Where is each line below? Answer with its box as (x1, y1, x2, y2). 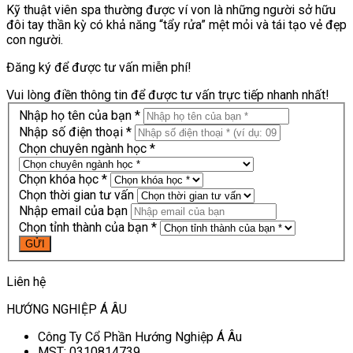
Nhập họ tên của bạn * (19, 108, 140, 124)
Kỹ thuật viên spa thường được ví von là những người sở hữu (6, 2, 336, 17)
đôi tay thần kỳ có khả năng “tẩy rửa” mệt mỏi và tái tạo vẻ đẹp (6, 17, 347, 32)
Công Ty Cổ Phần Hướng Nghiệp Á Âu (38, 329, 242, 345)
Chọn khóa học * (19, 172, 107, 188)
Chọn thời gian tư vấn (19, 188, 134, 203)
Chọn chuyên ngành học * (19, 141, 155, 157)
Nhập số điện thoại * (19, 124, 132, 140)
